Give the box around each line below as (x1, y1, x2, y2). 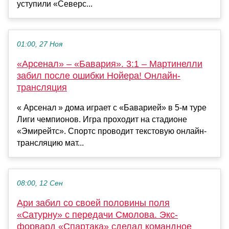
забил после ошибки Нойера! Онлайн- (17, 70, 180, 81)
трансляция (17, 82, 67, 93)
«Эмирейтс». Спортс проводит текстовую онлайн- (17, 126, 207, 135)
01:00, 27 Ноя (17, 40, 62, 48)
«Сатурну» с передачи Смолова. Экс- (17, 209, 178, 220)
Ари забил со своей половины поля (17, 197, 170, 208)
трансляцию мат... (17, 138, 84, 147)
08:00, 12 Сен (17, 179, 63, 187)
